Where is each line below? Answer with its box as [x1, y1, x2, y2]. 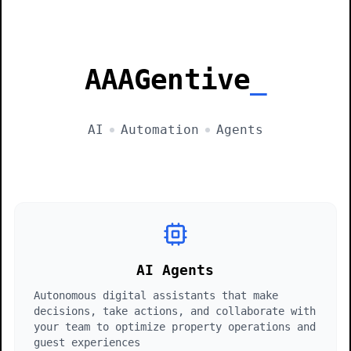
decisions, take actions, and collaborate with [34, 305, 317, 317]
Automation [120, 122, 199, 137]
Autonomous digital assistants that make [34, 289, 279, 302]
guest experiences [34, 336, 141, 349]
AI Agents [136, 262, 215, 278]
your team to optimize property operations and [34, 320, 317, 333]
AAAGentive [84, 63, 250, 96]
